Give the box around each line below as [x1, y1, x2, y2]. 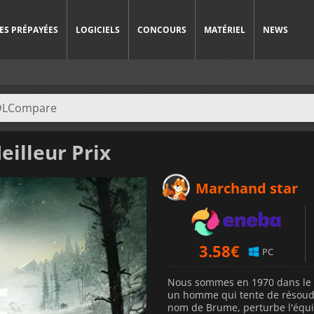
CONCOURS [137, 24, 186, 36]
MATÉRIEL [204, 24, 245, 36]
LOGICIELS [76, 24, 120, 36]
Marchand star [196, 178, 298, 198]
